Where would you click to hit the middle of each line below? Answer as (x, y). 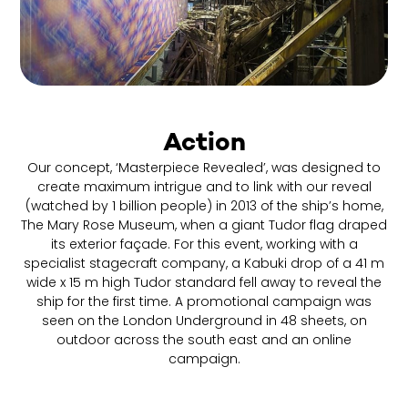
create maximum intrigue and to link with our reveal (204, 187)
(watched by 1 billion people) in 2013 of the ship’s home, (204, 206)
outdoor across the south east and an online (204, 340)
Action (204, 145)
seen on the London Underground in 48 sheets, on (204, 321)
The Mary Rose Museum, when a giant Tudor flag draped (204, 225)
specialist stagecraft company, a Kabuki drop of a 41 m (204, 264)
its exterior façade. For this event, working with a (204, 245)
